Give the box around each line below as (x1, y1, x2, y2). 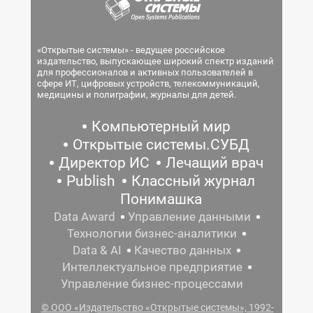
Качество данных (134, 243, 231, 257)
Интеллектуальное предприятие (61, 260, 242, 274)
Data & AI (73, 243, 122, 257)
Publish (66, 173, 115, 189)
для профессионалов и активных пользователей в (37, 67, 253, 78)
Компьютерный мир (91, 118, 231, 135)
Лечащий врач (165, 154, 263, 171)
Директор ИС (58, 154, 150, 171)
